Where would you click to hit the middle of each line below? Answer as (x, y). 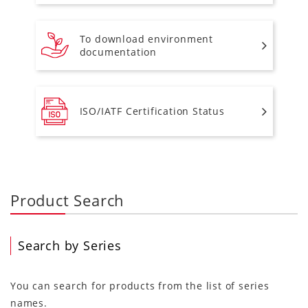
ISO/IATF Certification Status (152, 111)
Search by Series (70, 245)
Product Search (68, 200)
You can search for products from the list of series (140, 285)
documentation (118, 52)
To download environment (146, 38)
